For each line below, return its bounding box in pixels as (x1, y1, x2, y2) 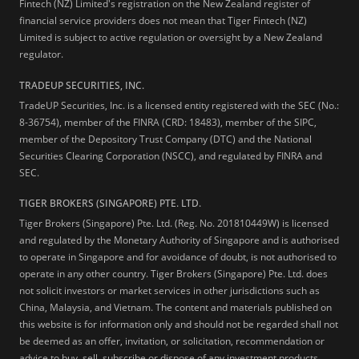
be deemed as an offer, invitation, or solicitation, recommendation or (19, 334, 325, 349)
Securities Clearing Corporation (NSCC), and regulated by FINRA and (19, 148, 322, 163)
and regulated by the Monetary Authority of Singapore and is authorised (19, 233, 339, 248)
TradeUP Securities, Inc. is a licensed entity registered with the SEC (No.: (19, 98, 339, 112)
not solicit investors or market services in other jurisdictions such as (19, 284, 320, 298)
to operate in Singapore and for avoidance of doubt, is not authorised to (19, 250, 337, 264)
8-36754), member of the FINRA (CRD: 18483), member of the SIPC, (19, 115, 317, 129)
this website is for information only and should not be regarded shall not (19, 317, 338, 332)
